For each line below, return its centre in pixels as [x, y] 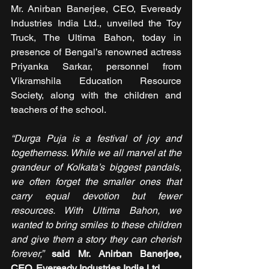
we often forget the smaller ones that [96, 182]
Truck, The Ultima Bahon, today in [96, 38]
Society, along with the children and [96, 95]
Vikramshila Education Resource [96, 81]
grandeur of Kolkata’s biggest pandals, [96, 168]
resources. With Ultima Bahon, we [96, 211]
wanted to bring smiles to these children [96, 225]
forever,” [27, 254]
